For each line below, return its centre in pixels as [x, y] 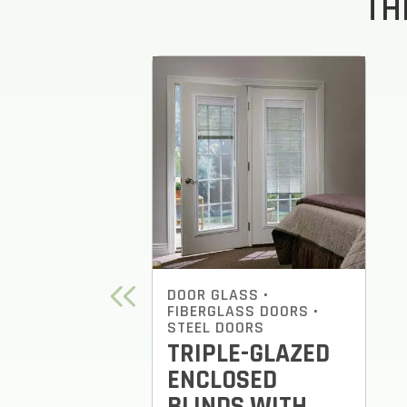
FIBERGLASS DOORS [238, 311]
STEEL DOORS [216, 328]
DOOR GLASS [213, 295]
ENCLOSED [222, 380]
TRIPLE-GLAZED [248, 354]
